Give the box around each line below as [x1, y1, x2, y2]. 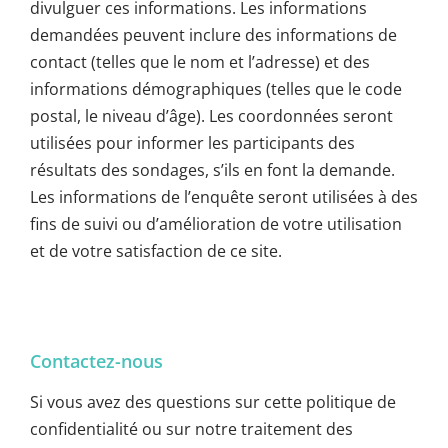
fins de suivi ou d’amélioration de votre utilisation [30, 213, 402, 236]
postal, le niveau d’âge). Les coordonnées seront [30, 105, 393, 128]
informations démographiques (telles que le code [30, 78, 402, 101]
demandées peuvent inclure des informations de [30, 24, 397, 47]
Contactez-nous [30, 349, 163, 374]
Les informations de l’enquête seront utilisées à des [30, 186, 418, 209]
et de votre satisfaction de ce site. [30, 240, 282, 263]
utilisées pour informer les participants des [30, 132, 355, 155]
